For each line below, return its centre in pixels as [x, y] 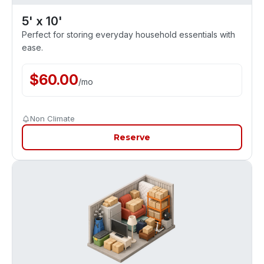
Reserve [132, 137]
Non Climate [52, 118]
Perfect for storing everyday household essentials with [128, 34]
